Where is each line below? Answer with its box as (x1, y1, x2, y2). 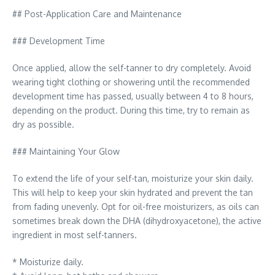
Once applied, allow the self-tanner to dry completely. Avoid (12, 63, 251, 73)
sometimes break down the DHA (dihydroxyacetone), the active (12, 215, 261, 226)
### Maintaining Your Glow (12, 146, 120, 157)
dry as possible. (12, 119, 74, 130)
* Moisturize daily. (12, 257, 83, 267)
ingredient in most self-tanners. (12, 230, 137, 240)
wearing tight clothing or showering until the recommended (12, 77, 250, 87)
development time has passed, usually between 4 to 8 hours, (12, 91, 254, 101)
